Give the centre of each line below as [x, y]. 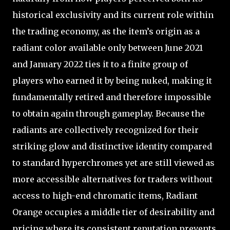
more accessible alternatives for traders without [112, 179]
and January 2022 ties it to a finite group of [100, 64]
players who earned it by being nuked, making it [112, 80]
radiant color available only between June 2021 [108, 47]
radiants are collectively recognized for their [106, 130]
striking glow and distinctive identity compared [112, 146]
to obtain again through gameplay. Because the [109, 113]
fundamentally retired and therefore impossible [112, 97]
